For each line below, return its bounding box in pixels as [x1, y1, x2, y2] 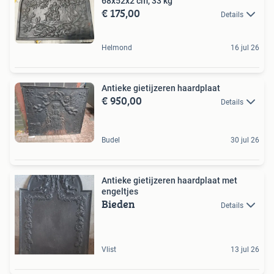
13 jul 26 [231, 245, 259, 254]
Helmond [102, 43, 132, 52]
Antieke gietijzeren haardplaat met [102, 175, 237, 185]
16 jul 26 [231, 43, 259, 52]
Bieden [102, 195, 135, 212]
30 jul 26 [231, 135, 259, 144]
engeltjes [102, 186, 138, 196]
